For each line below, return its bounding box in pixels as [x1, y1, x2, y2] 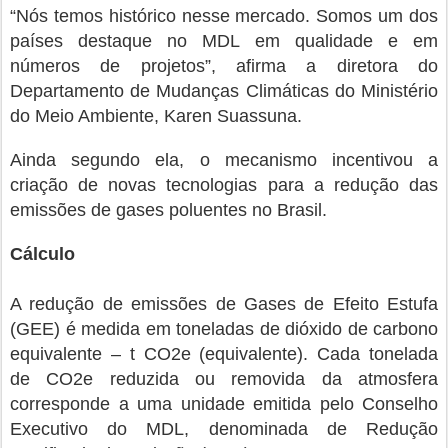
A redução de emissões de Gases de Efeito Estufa [10, 294, 438, 314]
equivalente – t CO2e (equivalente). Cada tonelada [10, 344, 438, 364]
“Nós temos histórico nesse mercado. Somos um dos [10, 6, 438, 26]
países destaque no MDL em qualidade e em [10, 31, 438, 51]
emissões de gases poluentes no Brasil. [10, 200, 327, 220]
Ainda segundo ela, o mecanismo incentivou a [10, 150, 438, 170]
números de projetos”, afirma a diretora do [10, 56, 438, 76]
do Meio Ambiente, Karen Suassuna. [10, 106, 302, 126]
